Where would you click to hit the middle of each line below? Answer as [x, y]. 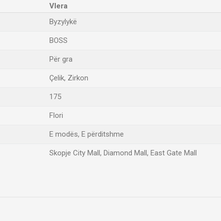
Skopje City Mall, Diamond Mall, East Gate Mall [123, 153]
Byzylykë [63, 22]
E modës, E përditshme [87, 134]
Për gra [61, 59]
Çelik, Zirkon [69, 78]
